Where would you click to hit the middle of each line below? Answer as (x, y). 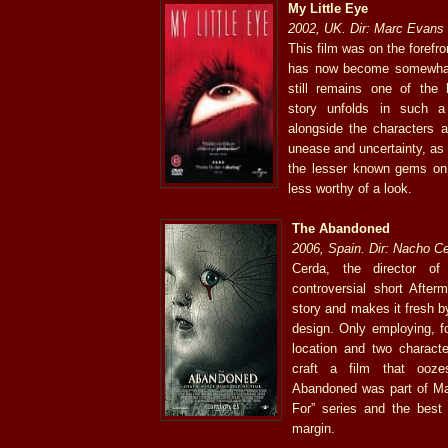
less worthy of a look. (350, 188)
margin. (313, 428)
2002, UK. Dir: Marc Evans (366, 28)
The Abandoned (341, 228)
